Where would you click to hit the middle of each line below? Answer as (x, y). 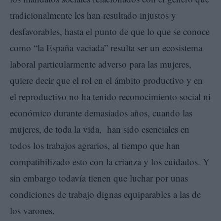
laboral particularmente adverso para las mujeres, (101, 64)
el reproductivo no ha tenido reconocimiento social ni (110, 96)
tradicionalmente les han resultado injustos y (93, 15)
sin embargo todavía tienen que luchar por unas (99, 178)
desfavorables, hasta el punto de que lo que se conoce (110, 31)
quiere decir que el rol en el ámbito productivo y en (106, 80)
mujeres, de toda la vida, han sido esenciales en (100, 129)
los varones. (32, 210)
